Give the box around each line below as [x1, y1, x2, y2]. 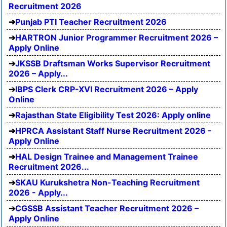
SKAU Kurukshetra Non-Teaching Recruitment [15, 177, 200, 187]
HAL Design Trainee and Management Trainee [15, 152, 198, 162]
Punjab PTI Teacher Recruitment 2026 [15, 17, 167, 27]
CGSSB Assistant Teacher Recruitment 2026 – [15, 203, 199, 213]
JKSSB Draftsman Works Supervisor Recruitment [15, 58, 210, 68]
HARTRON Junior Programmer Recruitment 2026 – [15, 32, 218, 43]
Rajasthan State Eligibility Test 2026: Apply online [15, 110, 211, 120]
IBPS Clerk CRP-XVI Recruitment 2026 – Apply [15, 84, 198, 94]
